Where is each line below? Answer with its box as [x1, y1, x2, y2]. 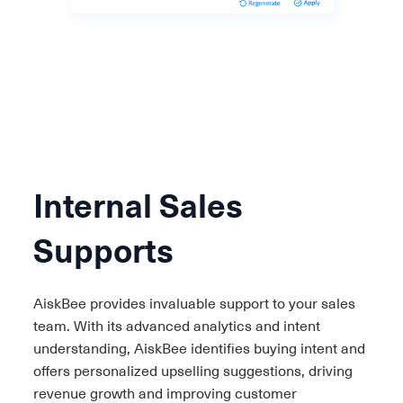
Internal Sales [32, 185, 243, 228]
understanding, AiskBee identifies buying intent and [32, 340, 365, 359]
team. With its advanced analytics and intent [32, 318, 320, 336]
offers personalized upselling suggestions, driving [32, 363, 353, 381]
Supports [32, 230, 174, 273]
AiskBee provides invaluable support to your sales [32, 295, 355, 314]
